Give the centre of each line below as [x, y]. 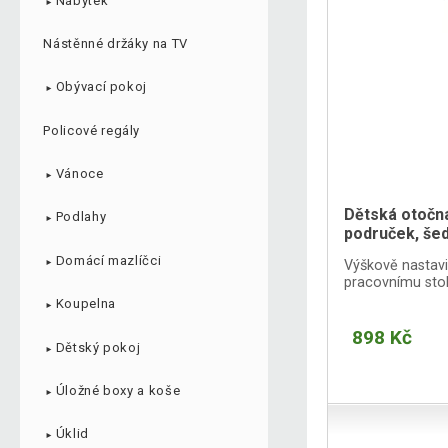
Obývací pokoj [101, 87]
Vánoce [79, 174]
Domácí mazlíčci [108, 260]
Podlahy [81, 217]
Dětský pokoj [98, 347]
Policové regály [92, 130]
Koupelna [85, 304]
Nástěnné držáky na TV [116, 43]
